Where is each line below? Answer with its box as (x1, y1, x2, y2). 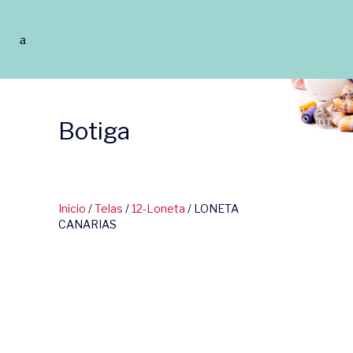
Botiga (58, 117, 130, 145)
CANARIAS (58, 217, 117, 231)
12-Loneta (132, 202, 185, 215)
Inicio (58, 202, 86, 215)
